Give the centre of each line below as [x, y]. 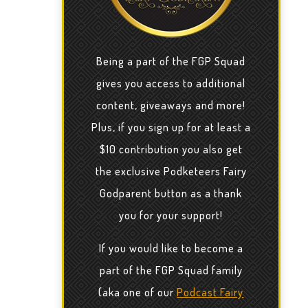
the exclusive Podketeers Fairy [171, 172]
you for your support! [171, 216]
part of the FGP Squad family [171, 271]
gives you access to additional [171, 84]
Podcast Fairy [210, 293]
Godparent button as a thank [171, 194]
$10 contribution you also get [171, 150]
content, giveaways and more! [171, 106]
